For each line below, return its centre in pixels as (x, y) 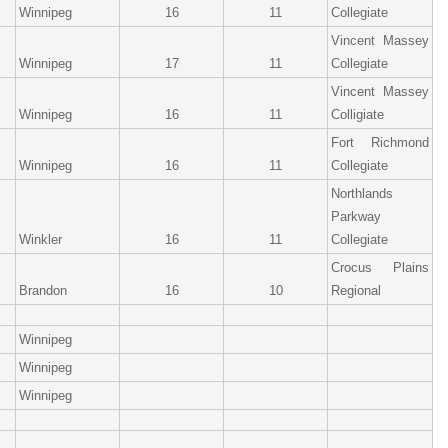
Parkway (356, 216)
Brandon (43, 290)
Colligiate (357, 114)
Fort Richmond (380, 142)
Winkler (40, 239)
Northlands (362, 193)
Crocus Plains (380, 267)
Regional (356, 290)
